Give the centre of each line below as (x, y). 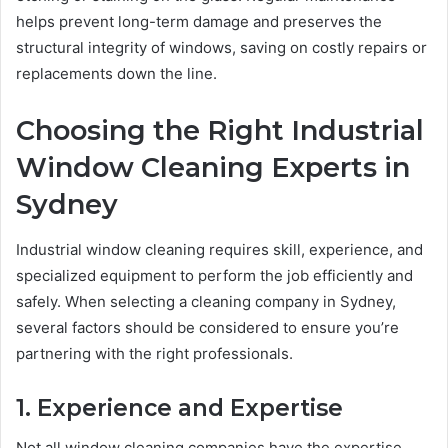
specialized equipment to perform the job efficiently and (214, 275)
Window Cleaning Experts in (213, 168)
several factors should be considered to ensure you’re (207, 327)
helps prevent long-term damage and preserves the (199, 22)
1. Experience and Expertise (179, 407)
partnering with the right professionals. (154, 353)
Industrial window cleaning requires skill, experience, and (219, 249)
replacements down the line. (116, 74)
